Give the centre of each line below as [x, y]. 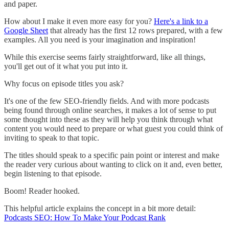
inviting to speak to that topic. [52, 138]
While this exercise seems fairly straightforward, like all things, [105, 57]
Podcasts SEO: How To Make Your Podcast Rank [85, 217]
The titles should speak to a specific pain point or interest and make [112, 155]
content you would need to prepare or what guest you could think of [113, 128]
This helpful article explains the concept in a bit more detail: [100, 208]
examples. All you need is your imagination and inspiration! [100, 39]
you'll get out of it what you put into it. [66, 66]
